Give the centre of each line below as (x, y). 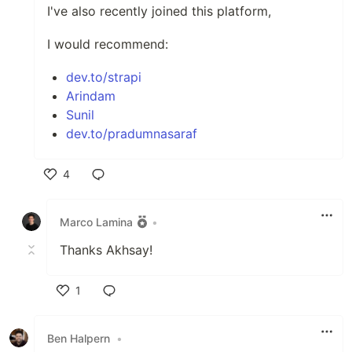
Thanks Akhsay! (106, 250)
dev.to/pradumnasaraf (132, 134)
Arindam (91, 96)
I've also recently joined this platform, (159, 11)
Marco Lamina (96, 222)
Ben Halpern (79, 338)
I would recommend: (108, 44)
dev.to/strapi (104, 77)
